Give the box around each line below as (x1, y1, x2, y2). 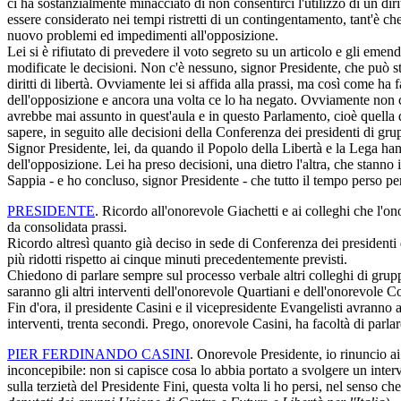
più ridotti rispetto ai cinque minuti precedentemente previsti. (7, 251, 347, 267)
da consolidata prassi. (7, 218, 127, 235)
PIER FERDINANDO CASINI (7, 346, 190, 362)
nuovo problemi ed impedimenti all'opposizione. (7, 27, 278, 43)
